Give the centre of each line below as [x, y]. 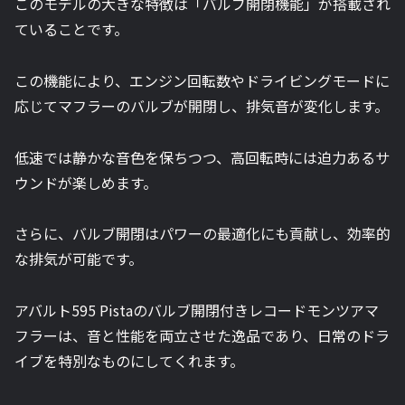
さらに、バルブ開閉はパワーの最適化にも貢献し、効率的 [202, 234]
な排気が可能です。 [79, 259]
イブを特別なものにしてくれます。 [129, 361]
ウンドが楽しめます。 [86, 182]
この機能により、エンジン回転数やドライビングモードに [202, 80]
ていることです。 [71, 28]
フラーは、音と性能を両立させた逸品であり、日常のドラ [202, 336]
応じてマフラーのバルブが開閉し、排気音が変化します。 [202, 105]
